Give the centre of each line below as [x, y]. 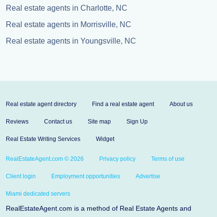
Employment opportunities [86, 176]
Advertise [148, 176]
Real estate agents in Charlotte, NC [67, 8]
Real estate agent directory [41, 104]
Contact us [58, 122]
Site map [99, 122]
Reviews [17, 122]
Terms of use [168, 159]
